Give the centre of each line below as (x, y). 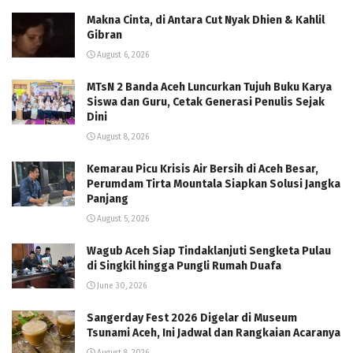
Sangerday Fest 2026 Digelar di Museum (192, 318)
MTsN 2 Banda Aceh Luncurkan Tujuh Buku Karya (209, 87)
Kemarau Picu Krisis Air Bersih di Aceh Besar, (203, 169)
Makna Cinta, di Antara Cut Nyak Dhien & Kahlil (206, 20)
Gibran (104, 35)
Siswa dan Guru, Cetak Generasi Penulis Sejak (206, 102)
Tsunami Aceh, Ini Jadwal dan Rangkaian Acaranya (214, 333)
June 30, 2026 (121, 286)
